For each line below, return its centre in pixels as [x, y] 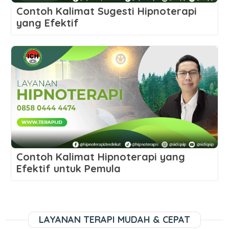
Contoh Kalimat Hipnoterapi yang [101, 157]
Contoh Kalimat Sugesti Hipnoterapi [107, 11]
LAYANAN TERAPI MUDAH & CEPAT [114, 220]
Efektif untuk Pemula [69, 168]
